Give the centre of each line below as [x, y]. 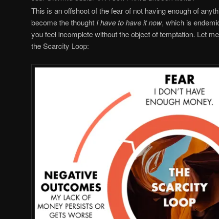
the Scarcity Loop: [60, 46]
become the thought [64, 22]
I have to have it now [129, 22]
